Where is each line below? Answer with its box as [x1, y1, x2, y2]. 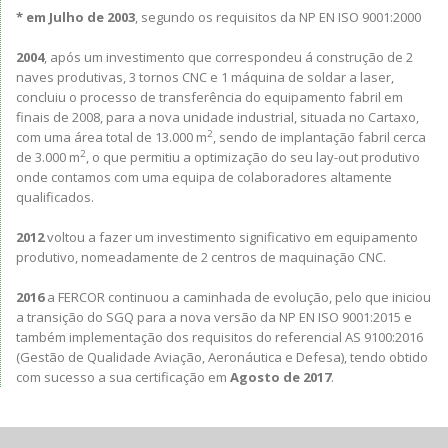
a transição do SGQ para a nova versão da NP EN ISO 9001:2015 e [16, 308, 412, 326]
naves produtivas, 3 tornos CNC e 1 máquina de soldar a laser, [16, 68, 394, 86]
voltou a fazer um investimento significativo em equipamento [44, 228, 418, 246]
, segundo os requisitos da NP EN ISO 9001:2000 [135, 8, 421, 26]
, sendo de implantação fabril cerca [213, 128, 426, 146]
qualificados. [16, 188, 94, 206]
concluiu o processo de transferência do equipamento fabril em [16, 88, 403, 106]
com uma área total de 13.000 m [16, 128, 207, 146]
